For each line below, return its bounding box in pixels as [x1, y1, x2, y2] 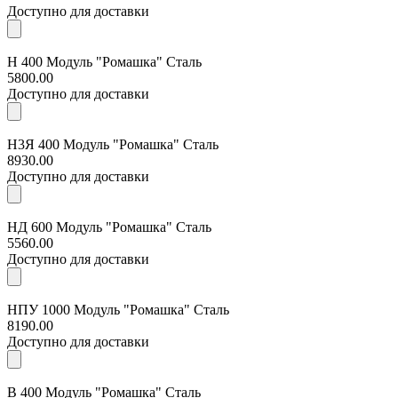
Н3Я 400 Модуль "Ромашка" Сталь [7, 136, 219, 152]
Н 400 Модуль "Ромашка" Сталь [7, 53, 202, 69]
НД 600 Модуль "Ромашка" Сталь [7, 219, 211, 235]
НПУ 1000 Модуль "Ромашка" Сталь [7, 301, 229, 317]
